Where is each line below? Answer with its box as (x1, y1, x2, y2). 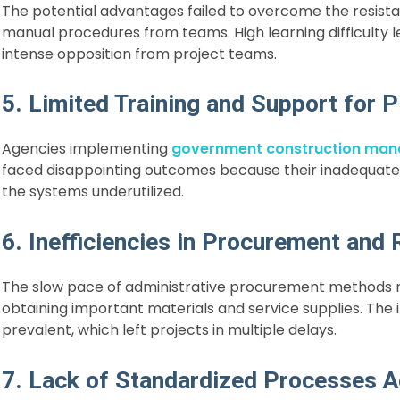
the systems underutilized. (2, 181, 184, 203)
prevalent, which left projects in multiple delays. (2, 319, 337, 340)
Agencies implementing (2, 138, 168, 160)
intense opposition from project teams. (2, 43, 277, 64)
